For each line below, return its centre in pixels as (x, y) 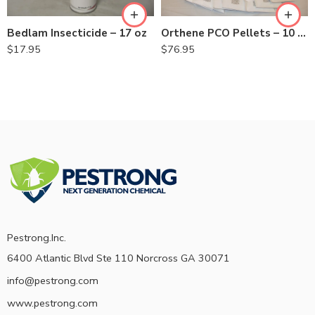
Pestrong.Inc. (37, 238)
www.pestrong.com (52, 303)
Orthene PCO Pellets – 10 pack (302, 33)
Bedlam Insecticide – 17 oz (77, 33)
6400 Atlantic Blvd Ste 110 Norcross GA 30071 (118, 258)
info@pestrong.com (53, 281)
